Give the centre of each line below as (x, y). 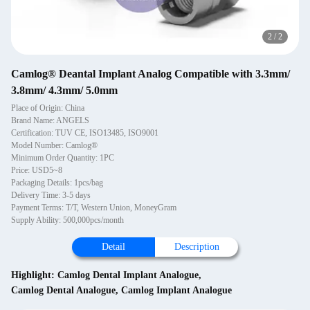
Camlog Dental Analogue (63, 290)
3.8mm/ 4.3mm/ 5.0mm (64, 90)
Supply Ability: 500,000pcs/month (67, 220)
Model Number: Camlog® (54, 145)
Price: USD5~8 (37, 170)
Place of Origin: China (48, 108)
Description (197, 247)
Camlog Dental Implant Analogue (128, 275)
